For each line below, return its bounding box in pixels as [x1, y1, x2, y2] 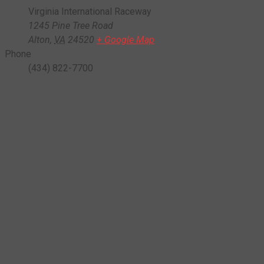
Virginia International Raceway [28, 5, 151, 17]
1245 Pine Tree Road [28, 19, 113, 31]
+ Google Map [97, 34, 154, 45]
